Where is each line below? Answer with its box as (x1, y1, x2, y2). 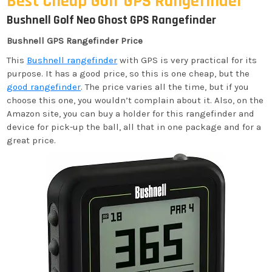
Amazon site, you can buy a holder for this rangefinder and (7, 108, 255, 119)
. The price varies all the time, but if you (81, 81, 250, 92)
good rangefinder (7, 81, 81, 92)
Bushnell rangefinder (27, 55, 118, 66)
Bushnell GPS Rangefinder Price (7, 35, 143, 46)
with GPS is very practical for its (117, 55, 257, 66)
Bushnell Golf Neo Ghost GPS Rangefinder (7, 12, 217, 28)
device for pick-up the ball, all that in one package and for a (7, 121, 262, 132)
